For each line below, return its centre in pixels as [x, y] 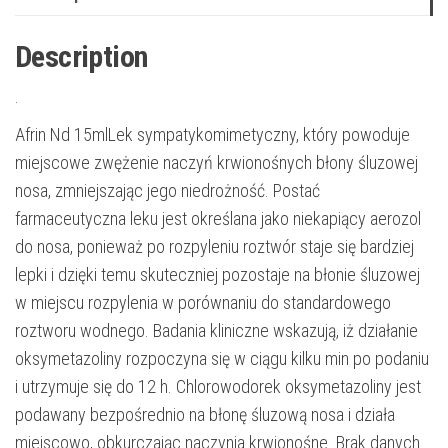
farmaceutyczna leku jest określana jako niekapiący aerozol [218, 218]
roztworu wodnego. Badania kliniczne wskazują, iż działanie [216, 330]
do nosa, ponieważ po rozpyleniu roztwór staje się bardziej [214, 246]
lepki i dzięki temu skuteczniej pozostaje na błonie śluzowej [217, 274]
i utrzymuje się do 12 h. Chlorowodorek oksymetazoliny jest [218, 386]
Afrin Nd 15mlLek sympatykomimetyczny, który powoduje [212, 134]
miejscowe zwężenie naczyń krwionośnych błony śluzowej [216, 162]
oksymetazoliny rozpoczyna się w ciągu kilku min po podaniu [222, 358]
